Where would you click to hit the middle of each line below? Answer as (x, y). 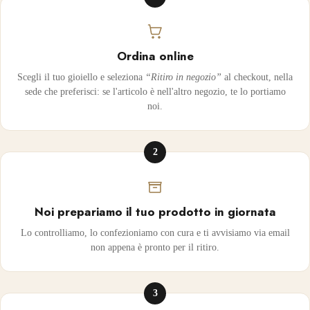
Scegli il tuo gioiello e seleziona (81, 77)
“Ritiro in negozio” (183, 77)
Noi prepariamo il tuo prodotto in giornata (155, 211)
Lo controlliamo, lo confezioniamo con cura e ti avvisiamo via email (155, 232)
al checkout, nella (257, 77)
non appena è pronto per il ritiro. (155, 247)
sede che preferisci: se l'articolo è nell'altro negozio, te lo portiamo (155, 91)
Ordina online (155, 56)
